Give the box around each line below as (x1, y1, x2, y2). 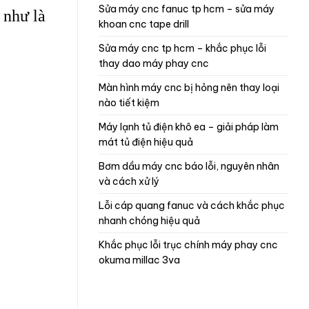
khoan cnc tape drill (99, 18, 189, 30)
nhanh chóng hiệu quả (99, 215, 200, 227)
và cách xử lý (99, 175, 159, 188)
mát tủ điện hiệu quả (99, 136, 193, 148)
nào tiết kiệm (99, 97, 159, 109)
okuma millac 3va (99, 254, 180, 266)
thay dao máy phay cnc (99, 57, 209, 70)
